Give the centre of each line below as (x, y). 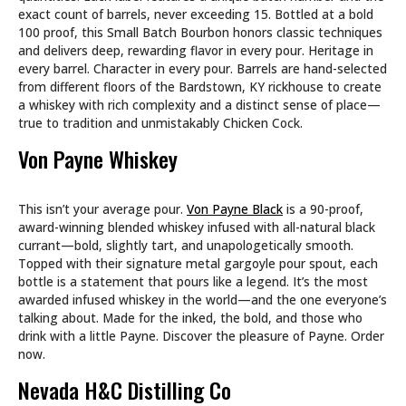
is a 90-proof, (323, 208)
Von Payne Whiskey (98, 158)
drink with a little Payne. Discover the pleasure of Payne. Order (201, 335)
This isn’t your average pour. (102, 208)
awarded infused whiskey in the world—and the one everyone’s (203, 299)
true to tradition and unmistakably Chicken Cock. (160, 122)
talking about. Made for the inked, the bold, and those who (190, 317)
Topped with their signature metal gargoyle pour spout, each (198, 263)
